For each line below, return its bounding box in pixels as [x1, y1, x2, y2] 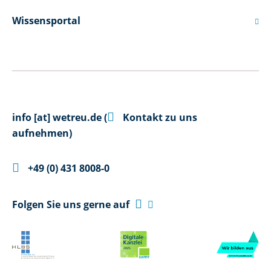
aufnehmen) [12, 126, 72, 140]
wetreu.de [53, 111, 102, 124]
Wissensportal [12, 14, 80, 27]
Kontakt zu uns [120, 111, 197, 124]
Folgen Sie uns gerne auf [12, 198, 132, 211]
